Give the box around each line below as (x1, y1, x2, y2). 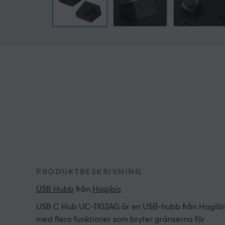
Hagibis (92, 185, 121, 193)
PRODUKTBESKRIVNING (36, 167, 142, 176)
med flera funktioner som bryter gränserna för (36, 215, 205, 223)
